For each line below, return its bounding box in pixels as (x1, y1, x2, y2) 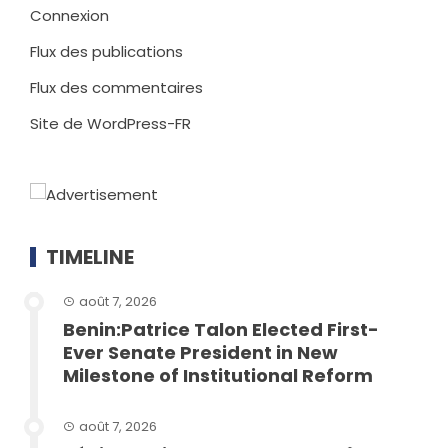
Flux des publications (30, 40, 183, 62)
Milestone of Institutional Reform (63, 362, 373, 388)
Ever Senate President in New (63, 339, 338, 365)
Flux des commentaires (30, 76, 203, 98)
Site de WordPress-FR (30, 112, 191, 134)
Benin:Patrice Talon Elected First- (63, 316, 379, 342)
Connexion (30, 4, 109, 26)
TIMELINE (46, 242, 134, 271)
